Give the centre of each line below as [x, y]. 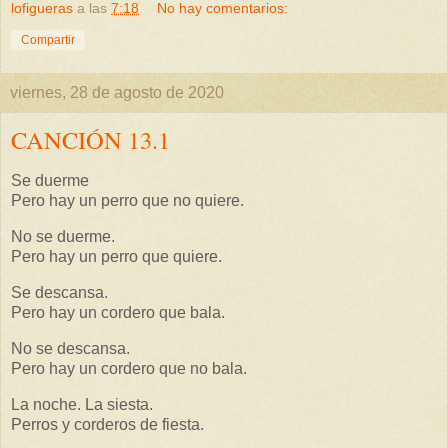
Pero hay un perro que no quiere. [127, 201]
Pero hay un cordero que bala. [118, 313]
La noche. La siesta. [82, 404]
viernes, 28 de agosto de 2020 [117, 92]
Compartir [48, 39]
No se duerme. [63, 237]
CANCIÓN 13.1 [90, 139]
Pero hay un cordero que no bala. [129, 368]
